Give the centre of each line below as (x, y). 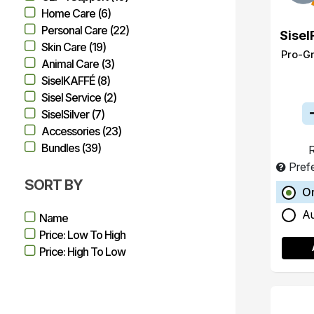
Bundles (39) (71, 148)
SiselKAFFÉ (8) (76, 81)
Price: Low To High (82, 235)
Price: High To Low (82, 252)
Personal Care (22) (85, 30)
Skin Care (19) (74, 47)
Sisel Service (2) (79, 97)
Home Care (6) (76, 13)
